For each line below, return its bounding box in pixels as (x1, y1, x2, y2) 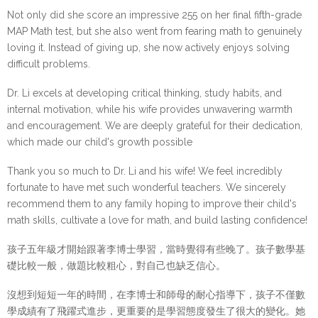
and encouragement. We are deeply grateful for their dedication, (7, 120, 302, 131)
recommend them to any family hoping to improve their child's (7, 198, 297, 209)
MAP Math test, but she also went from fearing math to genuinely (7, 26, 302, 37)
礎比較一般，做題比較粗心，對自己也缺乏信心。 (7, 260, 226, 271)
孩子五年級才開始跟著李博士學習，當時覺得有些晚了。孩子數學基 (7, 243, 305, 255)
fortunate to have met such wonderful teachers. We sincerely (7, 182, 286, 193)
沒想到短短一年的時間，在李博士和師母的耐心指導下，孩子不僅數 (7, 289, 305, 300)
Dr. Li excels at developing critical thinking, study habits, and (7, 87, 282, 99)
